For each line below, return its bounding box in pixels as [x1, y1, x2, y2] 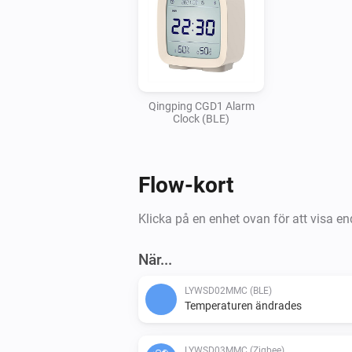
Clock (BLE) [173, 112, 229, 125]
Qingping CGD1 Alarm [148, 99, 255, 112]
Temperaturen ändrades [185, 299, 302, 312]
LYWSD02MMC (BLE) [185, 284, 272, 296]
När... [138, 250, 172, 269]
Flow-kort [138, 171, 233, 198]
